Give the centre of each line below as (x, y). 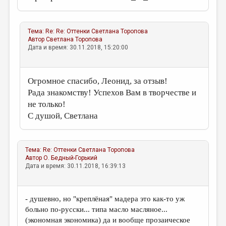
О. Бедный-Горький (71, 158)
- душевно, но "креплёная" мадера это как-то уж (105, 199)
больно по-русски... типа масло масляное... (97, 209)
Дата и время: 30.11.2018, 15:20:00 (78, 47)
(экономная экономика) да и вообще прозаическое (108, 220)
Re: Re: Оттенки (68, 31)
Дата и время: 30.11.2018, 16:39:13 (76, 166)
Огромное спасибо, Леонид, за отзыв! (98, 81)
